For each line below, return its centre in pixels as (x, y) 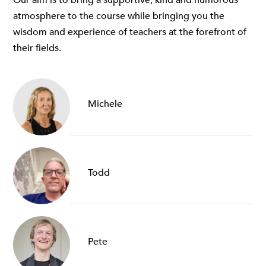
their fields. (37, 48)
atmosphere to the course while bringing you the (119, 16)
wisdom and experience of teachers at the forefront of (130, 32)
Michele (105, 104)
